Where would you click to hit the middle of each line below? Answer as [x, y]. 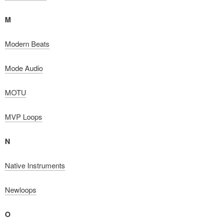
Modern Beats [27, 44]
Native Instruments [35, 165]
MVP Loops [24, 117]
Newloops [21, 190]
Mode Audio [24, 68]
